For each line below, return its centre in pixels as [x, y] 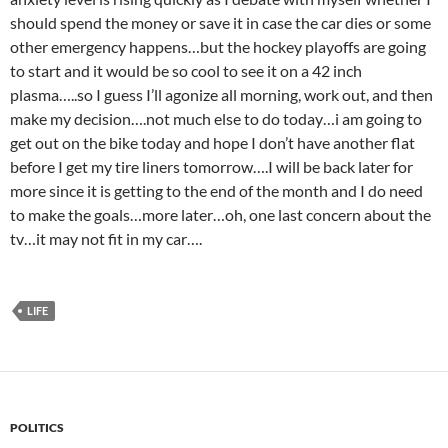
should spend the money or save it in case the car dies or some [220, 22]
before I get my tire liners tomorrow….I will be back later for [211, 166]
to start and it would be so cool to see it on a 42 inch [186, 70]
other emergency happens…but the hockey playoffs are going [218, 46]
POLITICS [37, 427]
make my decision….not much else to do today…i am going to [216, 118]
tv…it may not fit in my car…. [106, 238]
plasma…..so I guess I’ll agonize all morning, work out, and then [221, 94]
